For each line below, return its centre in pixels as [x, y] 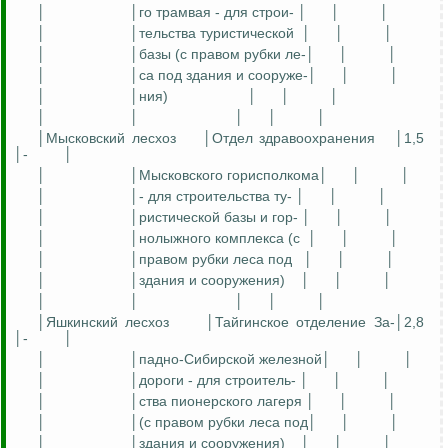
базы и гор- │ [265, 217]
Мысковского [181, 175]
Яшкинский [82, 322]
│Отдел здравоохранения [289, 138]
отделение [328, 322]
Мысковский [85, 138]
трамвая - [188, 12]
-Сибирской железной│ [255, 359]
